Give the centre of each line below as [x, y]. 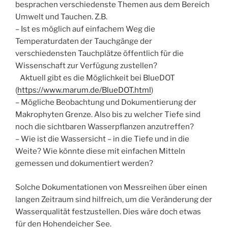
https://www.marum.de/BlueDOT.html [84, 90]
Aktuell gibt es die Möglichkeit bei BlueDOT [95, 78]
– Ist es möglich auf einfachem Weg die [85, 29]
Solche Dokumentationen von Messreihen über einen [111, 187]
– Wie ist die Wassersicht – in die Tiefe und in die [102, 139]
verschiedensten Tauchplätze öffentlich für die [99, 54]
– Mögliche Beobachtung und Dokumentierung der [106, 103]
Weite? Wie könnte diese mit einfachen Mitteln [100, 151]
